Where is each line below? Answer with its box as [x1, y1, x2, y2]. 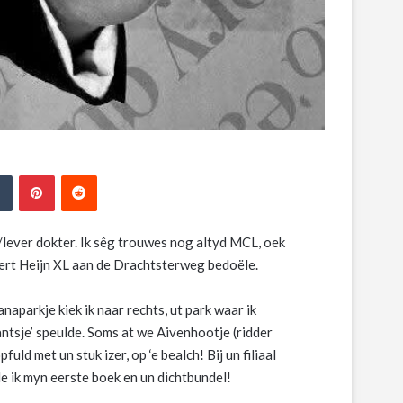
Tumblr [11, 166, 53, 183]
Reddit [95, 166, 136, 183]
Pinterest [53, 166, 111, 183]
